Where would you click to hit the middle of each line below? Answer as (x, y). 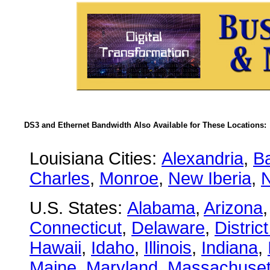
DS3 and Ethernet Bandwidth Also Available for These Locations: (145, 125)
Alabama (161, 208)
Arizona (233, 208)
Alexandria (202, 159)
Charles (60, 178)
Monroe (129, 178)
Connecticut (76, 228)
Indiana (230, 248)
